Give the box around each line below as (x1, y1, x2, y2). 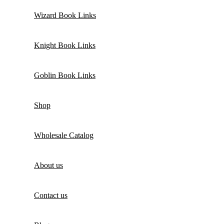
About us (34, 161, 63, 170)
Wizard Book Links (34, 11, 96, 20)
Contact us (34, 191, 67, 200)
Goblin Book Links (34, 71, 95, 80)
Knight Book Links (34, 41, 95, 50)
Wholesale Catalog (34, 131, 93, 140)
